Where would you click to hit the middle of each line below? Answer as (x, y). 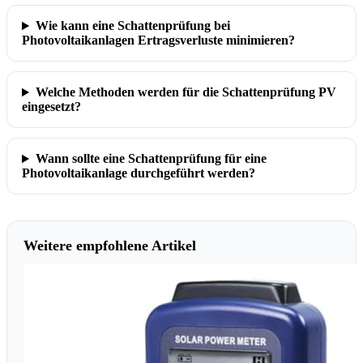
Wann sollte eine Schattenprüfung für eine (151, 159)
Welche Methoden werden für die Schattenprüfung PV (186, 92)
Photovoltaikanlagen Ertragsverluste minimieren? (158, 41)
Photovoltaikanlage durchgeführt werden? (139, 173)
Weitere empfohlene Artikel (110, 246)
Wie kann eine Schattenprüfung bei (132, 26)
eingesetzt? (51, 107)
